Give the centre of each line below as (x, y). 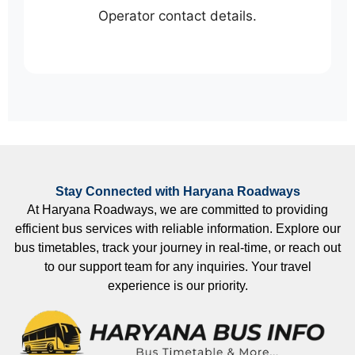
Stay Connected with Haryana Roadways (177, 192)
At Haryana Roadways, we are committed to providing (177, 210)
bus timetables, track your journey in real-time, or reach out (177, 248)
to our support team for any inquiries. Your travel (177, 267)
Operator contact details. (177, 15)
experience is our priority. (177, 286)
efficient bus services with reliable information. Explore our (177, 229)
